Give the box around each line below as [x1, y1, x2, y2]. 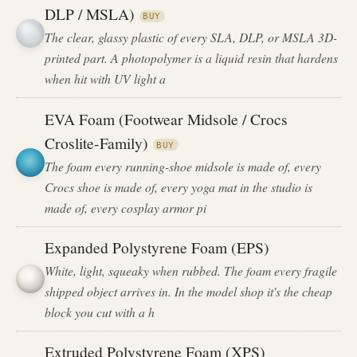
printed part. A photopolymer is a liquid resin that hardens [45, 49, 339, 67]
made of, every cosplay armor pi [45, 198, 207, 216]
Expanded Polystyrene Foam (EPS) [45, 236, 270, 257]
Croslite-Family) [45, 131, 149, 153]
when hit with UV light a [45, 70, 167, 88]
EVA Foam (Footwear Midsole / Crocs [45, 108, 288, 129]
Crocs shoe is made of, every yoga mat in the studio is [45, 178, 313, 195]
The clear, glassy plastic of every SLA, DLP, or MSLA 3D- [45, 29, 338, 46]
